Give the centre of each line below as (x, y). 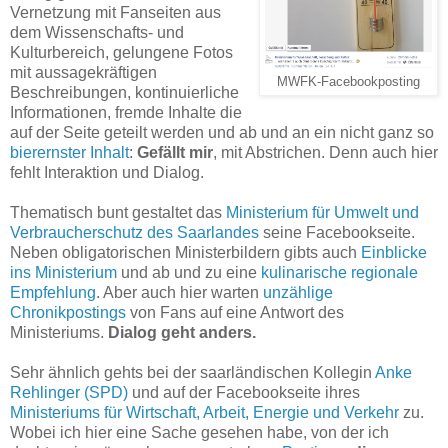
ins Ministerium (63, 273)
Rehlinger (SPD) (69, 393)
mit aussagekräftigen (83, 73)
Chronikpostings (68, 313)
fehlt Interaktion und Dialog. (111, 173)
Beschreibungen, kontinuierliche (124, 93)
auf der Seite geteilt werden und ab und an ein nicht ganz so (222, 133)
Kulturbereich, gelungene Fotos (121, 53)
